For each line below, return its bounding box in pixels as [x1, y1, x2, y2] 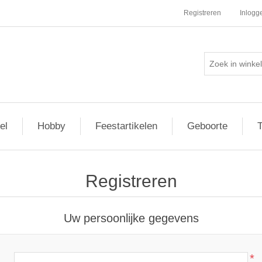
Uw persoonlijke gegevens [63, 212, 199, 225]
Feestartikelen [95, 120, 157, 132]
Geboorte [187, 120, 227, 132]
